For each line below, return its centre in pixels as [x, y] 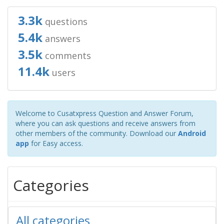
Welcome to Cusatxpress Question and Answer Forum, [104, 113]
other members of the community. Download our [97, 133]
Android [192, 133]
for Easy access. [56, 143]
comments [67, 55]
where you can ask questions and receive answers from [105, 123]
